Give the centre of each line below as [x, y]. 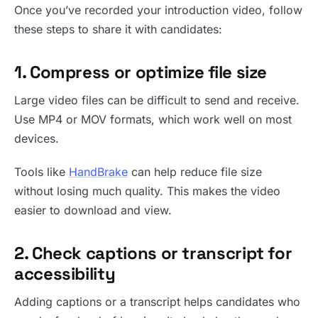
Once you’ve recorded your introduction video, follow [158, 10]
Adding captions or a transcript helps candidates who [157, 302]
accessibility [65, 274]
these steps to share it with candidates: [118, 29]
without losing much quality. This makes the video [147, 191]
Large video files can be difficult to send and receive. [157, 100]
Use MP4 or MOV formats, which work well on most [153, 120]
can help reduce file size [195, 172]
